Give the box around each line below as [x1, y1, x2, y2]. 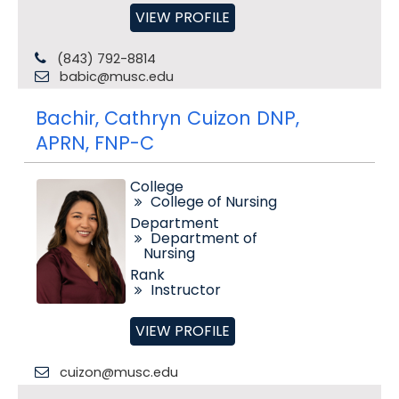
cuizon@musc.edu [59, 363, 178, 381]
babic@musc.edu [59, 68, 174, 85]
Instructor [150, 280, 221, 300]
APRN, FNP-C [35, 130, 154, 156]
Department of [150, 228, 257, 248]
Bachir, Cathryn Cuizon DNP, [35, 105, 299, 131]
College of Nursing [150, 191, 277, 212]
